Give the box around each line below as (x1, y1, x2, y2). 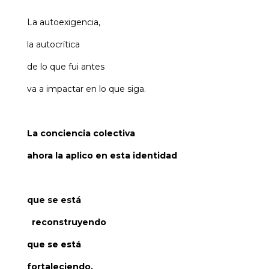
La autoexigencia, (26, 17, 100, 28)
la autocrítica (26, 39, 80, 50)
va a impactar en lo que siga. (26, 83, 146, 95)
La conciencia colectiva (26, 128, 135, 139)
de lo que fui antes (26, 61, 104, 73)
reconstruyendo (26, 217, 106, 228)
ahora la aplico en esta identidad (26, 150, 177, 162)
